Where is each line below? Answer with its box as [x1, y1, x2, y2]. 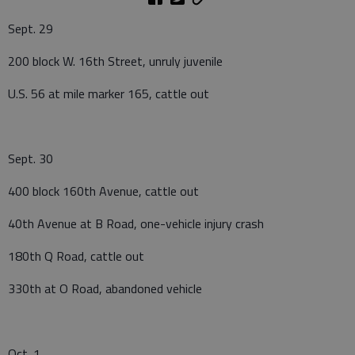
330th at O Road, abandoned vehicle [8, 278, 202, 298]
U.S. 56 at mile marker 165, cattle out [8, 83, 209, 103]
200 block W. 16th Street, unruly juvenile [8, 51, 223, 71]
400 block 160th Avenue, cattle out [8, 181, 199, 200]
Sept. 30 [8, 148, 53, 168]
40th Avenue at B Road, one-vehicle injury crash [8, 213, 264, 233]
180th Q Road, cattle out [8, 246, 144, 265]
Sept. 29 [8, 18, 53, 38]
